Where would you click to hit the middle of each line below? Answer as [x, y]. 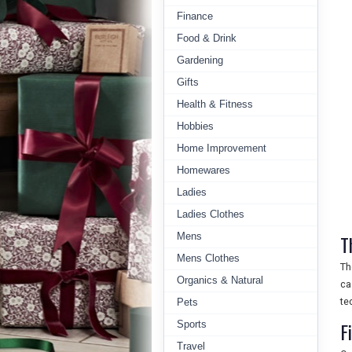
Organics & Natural [220, 280]
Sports [192, 324]
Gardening [200, 60]
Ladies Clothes [211, 214]
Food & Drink [207, 38]
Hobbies [195, 126]
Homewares [203, 170]
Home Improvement [222, 148]
